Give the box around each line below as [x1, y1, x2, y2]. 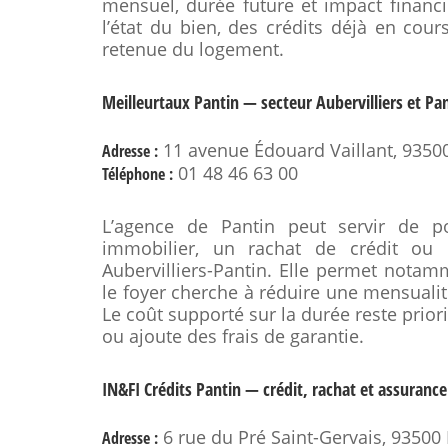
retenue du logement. [102, 37, 284, 61]
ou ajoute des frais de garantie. [102, 324, 364, 348]
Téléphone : [102, 163, 173, 185]
